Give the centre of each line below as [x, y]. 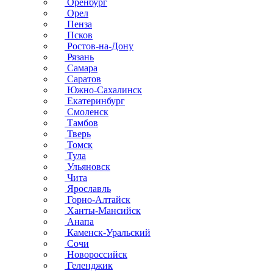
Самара [81, 68]
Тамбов [81, 123]
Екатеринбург [95, 101]
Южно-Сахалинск [103, 90]
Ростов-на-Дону [99, 46]
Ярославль [88, 189]
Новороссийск [96, 254]
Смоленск [87, 112]
